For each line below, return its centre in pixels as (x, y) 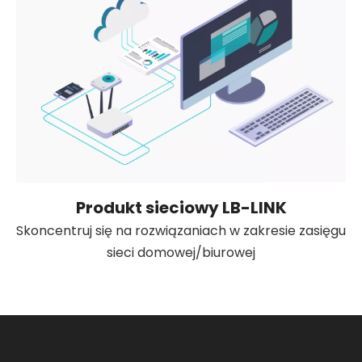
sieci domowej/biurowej (181, 253)
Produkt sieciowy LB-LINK (181, 208)
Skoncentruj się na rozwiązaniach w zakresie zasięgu (181, 231)
